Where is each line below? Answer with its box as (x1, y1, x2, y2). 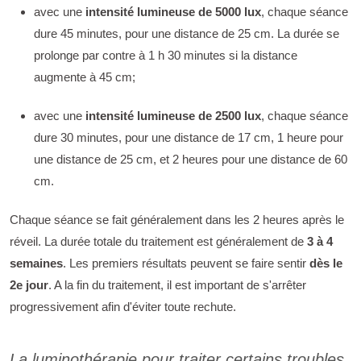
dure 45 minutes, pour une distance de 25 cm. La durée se (34, 27, 339, 41)
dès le (309, 255, 342, 270)
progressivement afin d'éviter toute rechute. (10, 299, 236, 313)
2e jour (10, 277, 48, 292)
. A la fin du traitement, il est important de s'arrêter (48, 277, 306, 292)
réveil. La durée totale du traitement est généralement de (10, 234, 307, 248)
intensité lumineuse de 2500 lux (82, 108, 261, 122)
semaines (10, 255, 63, 270)
